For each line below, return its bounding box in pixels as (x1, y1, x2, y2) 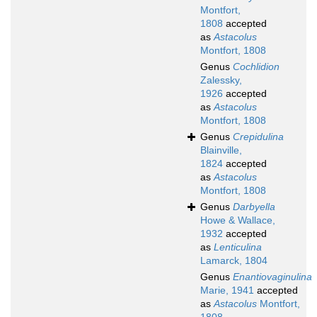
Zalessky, (200, 74, 242, 86)
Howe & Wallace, (200, 214, 275, 226)
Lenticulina (214, 241, 262, 253)
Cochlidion (233, 61, 279, 73)
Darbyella (233, 201, 275, 213)
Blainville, (200, 144, 242, 156)
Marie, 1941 (200, 284, 254, 296)
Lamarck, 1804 (200, 255, 267, 267)
